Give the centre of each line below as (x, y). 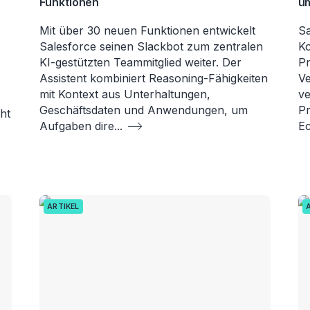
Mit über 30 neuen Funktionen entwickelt (148, 30)
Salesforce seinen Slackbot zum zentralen (152, 46)
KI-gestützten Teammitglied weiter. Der (141, 62)
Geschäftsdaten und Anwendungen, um (144, 110)
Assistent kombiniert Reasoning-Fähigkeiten (154, 78)
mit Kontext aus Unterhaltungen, (125, 94)
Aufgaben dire (77, 126)
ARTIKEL (63, 206)
